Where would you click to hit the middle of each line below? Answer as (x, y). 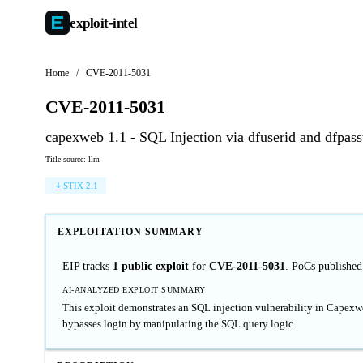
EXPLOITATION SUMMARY (130, 232)
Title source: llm (73, 159)
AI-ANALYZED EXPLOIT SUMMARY (134, 290)
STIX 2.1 (81, 186)
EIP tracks (88, 266)
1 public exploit (151, 266)
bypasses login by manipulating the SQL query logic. (179, 324)
